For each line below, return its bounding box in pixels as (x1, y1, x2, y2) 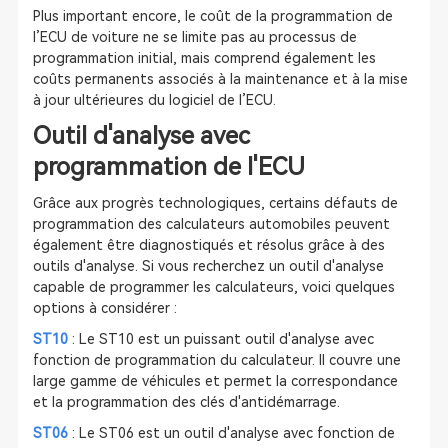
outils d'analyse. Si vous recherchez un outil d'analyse (32, 258, 384, 274)
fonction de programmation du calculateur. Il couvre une (32, 352, 401, 368)
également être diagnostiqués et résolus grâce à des (32, 237, 385, 253)
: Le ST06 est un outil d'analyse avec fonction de (67, 425, 395, 441)
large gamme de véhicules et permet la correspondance (32, 373, 398, 389)
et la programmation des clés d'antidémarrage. (32, 394, 340, 410)
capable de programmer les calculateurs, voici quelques (32, 279, 395, 295)
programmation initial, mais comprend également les (32, 50, 376, 66)
